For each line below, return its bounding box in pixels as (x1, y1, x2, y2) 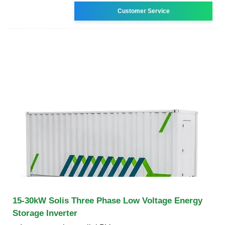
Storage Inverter (13, 208, 77, 218)
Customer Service (117, 7, 170, 15)
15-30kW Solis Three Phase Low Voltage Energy (13, 195, 202, 205)
